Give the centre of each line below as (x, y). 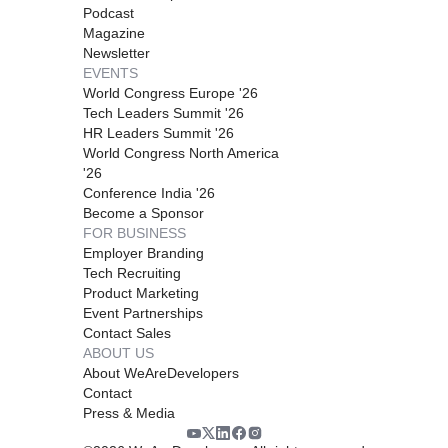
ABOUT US (118, 353)
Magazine (114, 33)
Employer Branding (143, 253)
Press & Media (129, 413)
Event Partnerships (143, 313)
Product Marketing (141, 293)
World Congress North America (181, 153)
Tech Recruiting (132, 273)
